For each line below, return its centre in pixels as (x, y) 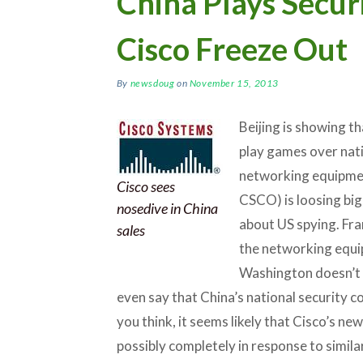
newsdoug (152, 83)
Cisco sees (145, 186)
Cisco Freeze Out (232, 48)
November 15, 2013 (234, 83)
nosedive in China (167, 208)
